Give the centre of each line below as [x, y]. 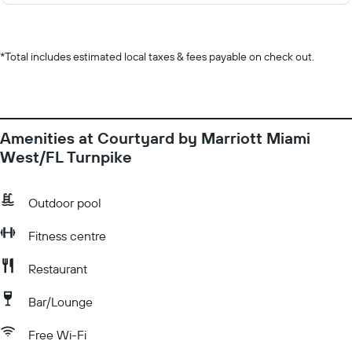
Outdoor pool [65, 203]
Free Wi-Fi [57, 335]
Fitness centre [67, 236]
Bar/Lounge [60, 302]
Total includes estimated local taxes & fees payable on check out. [159, 57]
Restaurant [58, 269]
